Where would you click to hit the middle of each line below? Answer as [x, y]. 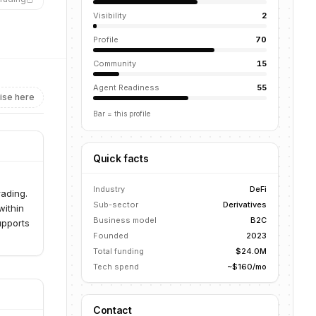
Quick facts [121, 158]
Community [115, 63]
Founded [111, 236]
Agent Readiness [126, 87]
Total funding [119, 251]
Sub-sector [116, 205]
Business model [125, 220]
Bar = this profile [122, 114]
